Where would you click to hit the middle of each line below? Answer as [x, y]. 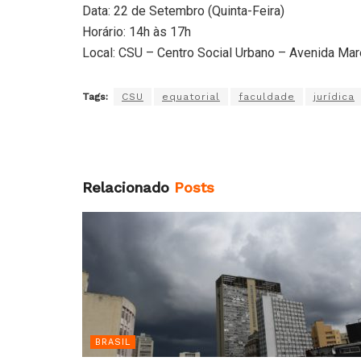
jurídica [334, 96]
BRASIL [113, 342]
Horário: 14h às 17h [137, 31]
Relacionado [126, 187]
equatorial [191, 96]
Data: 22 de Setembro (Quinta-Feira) [183, 10]
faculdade [267, 96]
